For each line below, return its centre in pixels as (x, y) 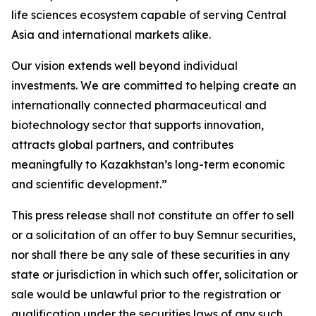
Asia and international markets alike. (111, 35)
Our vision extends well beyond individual (124, 66)
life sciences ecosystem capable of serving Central (149, 15)
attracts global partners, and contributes (122, 145)
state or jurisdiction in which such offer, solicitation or (154, 274)
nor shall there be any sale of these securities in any (151, 255)
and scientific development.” (89, 184)
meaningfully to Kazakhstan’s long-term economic (148, 164)
